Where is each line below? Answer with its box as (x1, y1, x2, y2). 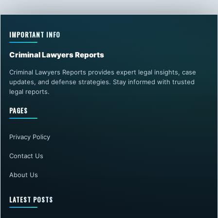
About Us (9, 171, 38, 179)
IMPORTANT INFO (9, 30, 60, 39)
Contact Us (9, 152, 43, 160)
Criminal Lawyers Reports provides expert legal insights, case (9, 68, 196, 76)
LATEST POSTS (9, 195, 53, 204)
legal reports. (9, 88, 50, 95)
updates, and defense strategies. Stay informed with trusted (9, 78, 195, 86)
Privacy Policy (9, 133, 50, 141)
